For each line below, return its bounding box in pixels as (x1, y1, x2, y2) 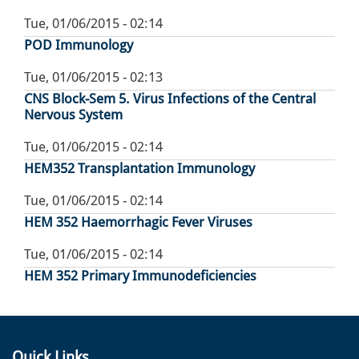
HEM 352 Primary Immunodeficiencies (24, 268, 256, 284)
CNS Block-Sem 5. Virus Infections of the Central (24, 91, 316, 107)
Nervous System (24, 107, 123, 123)
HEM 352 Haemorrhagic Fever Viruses (24, 214, 252, 231)
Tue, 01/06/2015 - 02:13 (24, 69, 163, 86)
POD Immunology (24, 37, 133, 54)
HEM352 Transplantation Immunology (24, 160, 255, 177)
